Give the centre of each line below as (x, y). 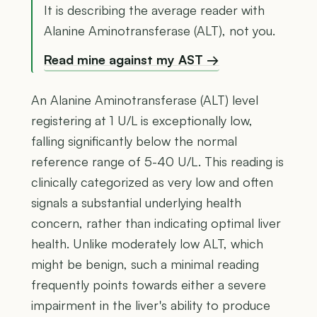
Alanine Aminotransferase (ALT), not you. (160, 30)
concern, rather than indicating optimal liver (156, 223)
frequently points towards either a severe (149, 285)
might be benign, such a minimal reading (145, 264)
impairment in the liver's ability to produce (151, 305)
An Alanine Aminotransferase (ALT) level (145, 100)
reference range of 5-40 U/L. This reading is (157, 162)
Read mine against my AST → (132, 59)
